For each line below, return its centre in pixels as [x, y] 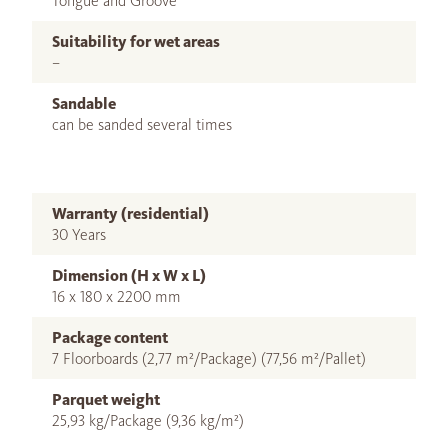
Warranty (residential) [130, 214]
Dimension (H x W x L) [129, 276]
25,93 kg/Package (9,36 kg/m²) [148, 421]
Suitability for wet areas [136, 42]
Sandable [84, 104]
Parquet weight [106, 400]
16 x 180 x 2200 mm [116, 297]
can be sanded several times [142, 125]
